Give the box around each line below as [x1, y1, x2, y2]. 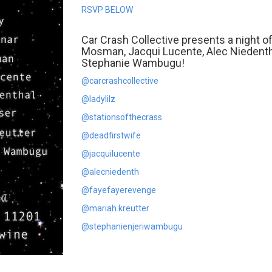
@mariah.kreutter [81, 203, 149, 214]
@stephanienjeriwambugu [81, 222, 183, 232]
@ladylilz [81, 94, 115, 104]
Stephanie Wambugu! [81, 56, 185, 70]
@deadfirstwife [81, 131, 141, 141]
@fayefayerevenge [81, 185, 156, 195]
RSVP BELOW [81, 5, 133, 15]
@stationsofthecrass [81, 112, 162, 123]
